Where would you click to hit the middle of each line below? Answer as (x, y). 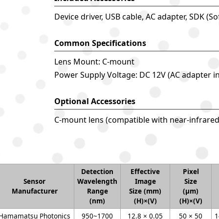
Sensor (34, 181)
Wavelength (97, 181)
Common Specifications (100, 43)
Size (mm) (145, 191)
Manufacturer (34, 191)
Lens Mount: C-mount (94, 62)
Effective (145, 171)
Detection (97, 171)
